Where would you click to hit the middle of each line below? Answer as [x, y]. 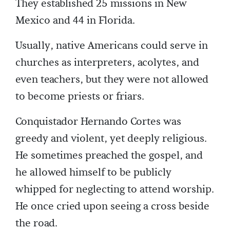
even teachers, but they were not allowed [112, 80]
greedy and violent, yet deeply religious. [111, 139]
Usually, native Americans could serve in [112, 46]
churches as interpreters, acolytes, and [107, 63]
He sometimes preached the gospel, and [109, 156]
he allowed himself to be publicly [93, 172]
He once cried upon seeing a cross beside [112, 206]
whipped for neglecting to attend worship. [115, 189]
